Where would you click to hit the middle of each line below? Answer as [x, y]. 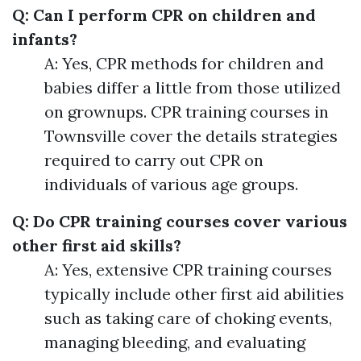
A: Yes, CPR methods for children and [184, 64]
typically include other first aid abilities [194, 294]
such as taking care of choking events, [188, 318]
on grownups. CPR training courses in [187, 112]
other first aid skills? [97, 246]
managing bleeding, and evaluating [175, 342]
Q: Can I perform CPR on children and [164, 15]
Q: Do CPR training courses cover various [180, 222]
